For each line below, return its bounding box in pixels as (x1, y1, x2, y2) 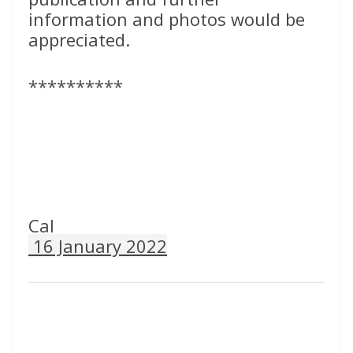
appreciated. (28, 28, 130, 52)
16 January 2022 (28, 234, 167, 258)
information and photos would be (28, 7, 305, 32)
